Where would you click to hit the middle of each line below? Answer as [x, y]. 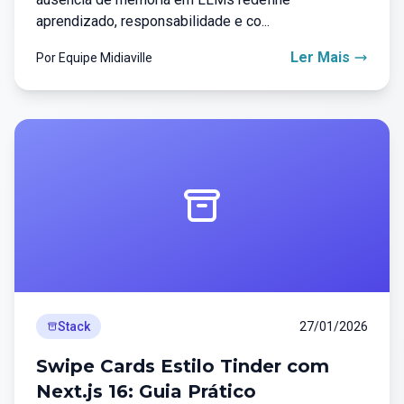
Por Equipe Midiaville [94, 58]
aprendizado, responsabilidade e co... [153, 21]
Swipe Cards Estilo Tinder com [183, 366]
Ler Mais [320, 57]
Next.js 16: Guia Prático [146, 391]
